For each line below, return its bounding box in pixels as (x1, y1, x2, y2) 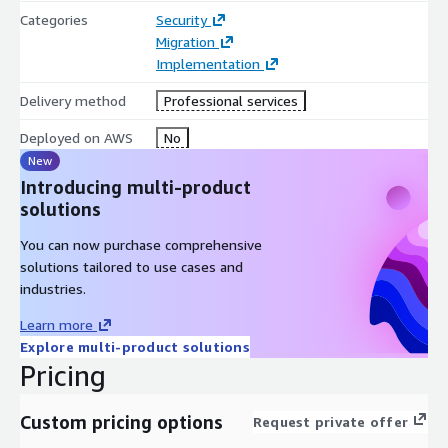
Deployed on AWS (20, 128, 133, 146)
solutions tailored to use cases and (20, 257, 243, 275)
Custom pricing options (20, 410, 223, 433)
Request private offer (252, 412, 408, 430)
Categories (20, 10, 88, 28)
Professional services (163, 91, 298, 109)
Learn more (20, 315, 93, 333)
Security (155, 10, 207, 28)
